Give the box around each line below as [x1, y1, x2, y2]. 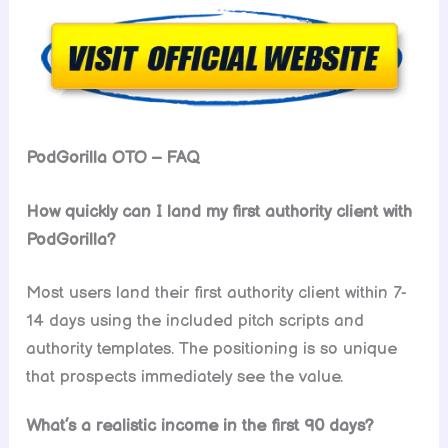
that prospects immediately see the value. [26, 367, 344, 388]
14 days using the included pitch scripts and [26, 311, 365, 332]
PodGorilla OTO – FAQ [26, 148, 201, 169]
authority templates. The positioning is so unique [26, 339, 398, 360]
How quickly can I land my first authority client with [26, 201, 413, 222]
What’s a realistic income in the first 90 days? [26, 415, 375, 436]
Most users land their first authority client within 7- [26, 283, 408, 304]
